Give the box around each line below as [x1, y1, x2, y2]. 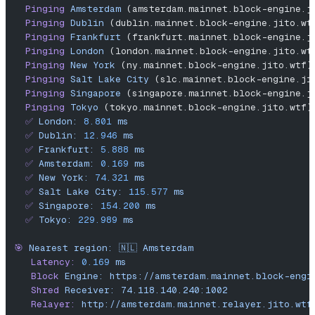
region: [68, 242, 113, 255]
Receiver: [59, 284, 115, 297]
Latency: [14, 256, 76, 269]
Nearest [23, 242, 68, 255]
